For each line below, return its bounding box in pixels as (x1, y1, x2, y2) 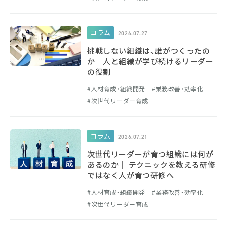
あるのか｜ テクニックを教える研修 (87, 159, 216, 170)
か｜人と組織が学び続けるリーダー (87, 55, 214, 67)
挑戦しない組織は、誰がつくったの (87, 45, 210, 56)
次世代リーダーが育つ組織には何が (87, 148, 214, 160)
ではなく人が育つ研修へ (87, 169, 174, 181)
